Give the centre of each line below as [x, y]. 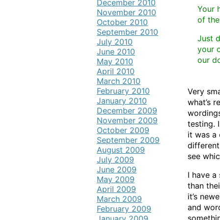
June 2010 [116, 52]
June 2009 [117, 169]
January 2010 [122, 101]
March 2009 [119, 199]
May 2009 [116, 179]
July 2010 [115, 42]
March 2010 [119, 81]
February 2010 [123, 91]
